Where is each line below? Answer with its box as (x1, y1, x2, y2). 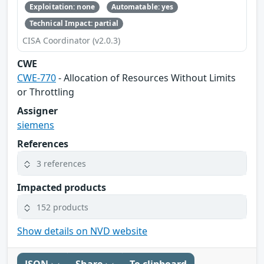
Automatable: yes (111, 1, 174, 12)
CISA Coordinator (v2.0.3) (22, 35, 120, 47)
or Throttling (17, 85, 74, 99)
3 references (37, 157, 86, 169)
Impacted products (17, 181, 106, 194)
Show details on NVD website (17, 225, 147, 238)
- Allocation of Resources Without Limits (56, 71, 236, 85)
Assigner (17, 104, 58, 118)
